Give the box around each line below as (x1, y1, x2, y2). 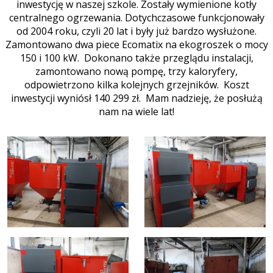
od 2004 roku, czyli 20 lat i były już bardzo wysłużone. (16, 24, 257, 38)
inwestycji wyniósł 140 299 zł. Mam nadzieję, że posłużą (10, 91, 263, 105)
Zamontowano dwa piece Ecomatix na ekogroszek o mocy (5, 38, 268, 51)
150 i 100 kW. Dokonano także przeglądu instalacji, (19, 51, 253, 65)
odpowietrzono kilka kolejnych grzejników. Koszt (24, 78, 249, 91)
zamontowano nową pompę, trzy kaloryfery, (35, 65, 238, 78)
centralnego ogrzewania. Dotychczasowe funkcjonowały (9, 11, 264, 24)
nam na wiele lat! (99, 105, 174, 118)
